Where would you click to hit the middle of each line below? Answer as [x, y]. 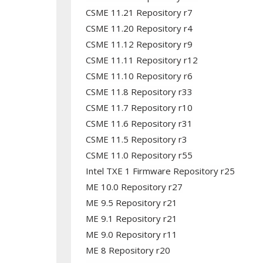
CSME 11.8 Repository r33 [139, 92]
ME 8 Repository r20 [128, 250]
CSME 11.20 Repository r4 [139, 28]
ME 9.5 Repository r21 [131, 203]
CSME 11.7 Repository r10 [139, 107]
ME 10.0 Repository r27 [134, 187]
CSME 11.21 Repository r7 [139, 12]
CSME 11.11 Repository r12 [141, 60]
